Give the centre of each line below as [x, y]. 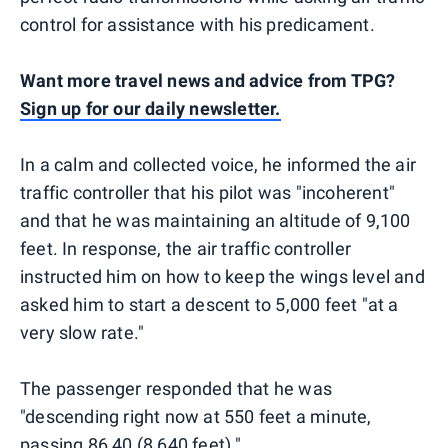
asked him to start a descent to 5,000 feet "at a [209, 304]
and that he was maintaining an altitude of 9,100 [215, 220]
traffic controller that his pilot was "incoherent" [208, 192]
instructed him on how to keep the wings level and [222, 276]
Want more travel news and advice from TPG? [208, 80]
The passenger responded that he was [176, 388]
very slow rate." [82, 332]
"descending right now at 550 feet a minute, [196, 416]
